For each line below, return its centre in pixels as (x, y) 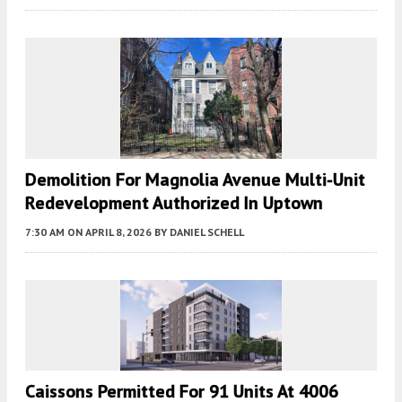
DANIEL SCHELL (207, 232)
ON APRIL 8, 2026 (109, 232)
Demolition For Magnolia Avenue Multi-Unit (195, 180)
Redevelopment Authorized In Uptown (174, 203)
